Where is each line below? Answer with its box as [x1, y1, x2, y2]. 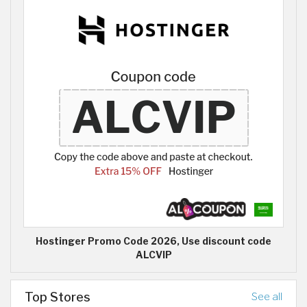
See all [251, 289, 282, 303]
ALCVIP [135, 249, 172, 260]
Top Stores [25, 288, 90, 304]
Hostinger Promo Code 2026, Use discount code [36, 235, 271, 247]
